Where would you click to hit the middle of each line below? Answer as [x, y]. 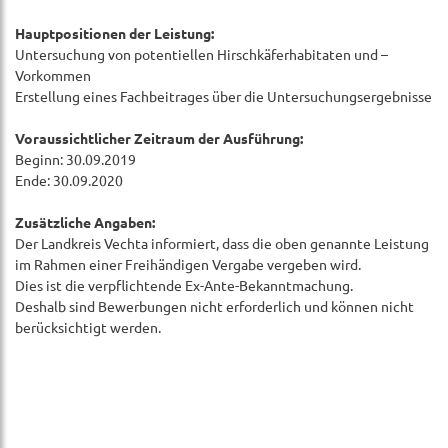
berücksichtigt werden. [88, 327]
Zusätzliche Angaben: [85, 222]
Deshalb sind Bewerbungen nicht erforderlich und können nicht [214, 306]
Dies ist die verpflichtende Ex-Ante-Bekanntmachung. [184, 285]
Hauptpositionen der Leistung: [114, 33]
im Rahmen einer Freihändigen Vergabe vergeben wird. [188, 264]
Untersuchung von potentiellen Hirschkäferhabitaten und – [201, 54]
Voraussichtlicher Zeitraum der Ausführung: [159, 138]
